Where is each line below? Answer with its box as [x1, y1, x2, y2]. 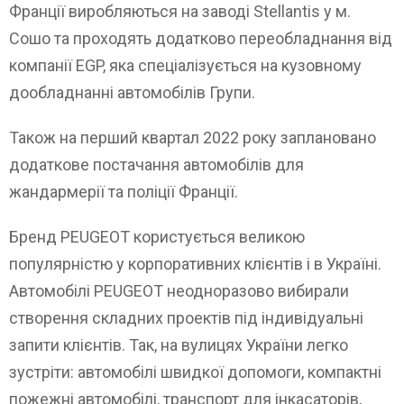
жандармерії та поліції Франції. [9, 182, 238, 202]
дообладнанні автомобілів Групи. [9, 83, 255, 103]
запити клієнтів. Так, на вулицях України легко [9, 335, 348, 355]
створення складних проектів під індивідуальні [9, 308, 363, 328]
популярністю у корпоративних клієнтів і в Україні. [9, 254, 381, 274]
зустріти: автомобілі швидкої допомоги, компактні [9, 363, 381, 382]
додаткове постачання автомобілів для [9, 155, 304, 175]
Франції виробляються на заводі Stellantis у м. [9, 2, 351, 22]
